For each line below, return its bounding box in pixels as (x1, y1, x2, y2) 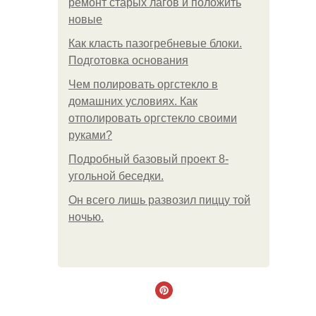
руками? (68, 129, 112, 141)
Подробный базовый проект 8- (68, 153, 229, 165)
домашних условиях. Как (68, 95, 197, 107)
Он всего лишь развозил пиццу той (68, 194, 250, 206)
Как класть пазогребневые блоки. (68, 37, 242, 49)
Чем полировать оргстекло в (68, 78, 218, 90)
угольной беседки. (68, 170, 164, 182)
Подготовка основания (68, 54, 188, 66)
